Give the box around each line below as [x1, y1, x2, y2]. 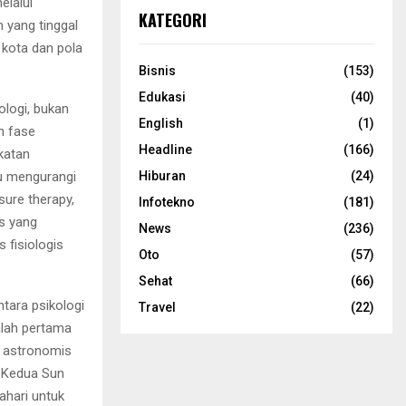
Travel [139, 299, 176, 314]
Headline [139, 141, 192, 157]
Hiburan [139, 168, 186, 183]
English [139, 115, 183, 130]
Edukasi [139, 89, 186, 104]
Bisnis [139, 63, 176, 78]
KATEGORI [139, 7, 207, 32]
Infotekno [139, 194, 195, 209]
